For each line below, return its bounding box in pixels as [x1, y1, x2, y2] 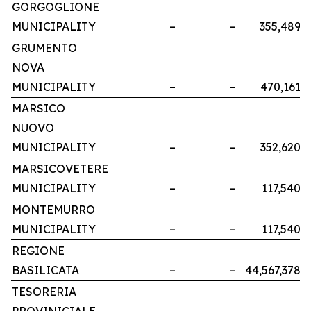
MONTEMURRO [12, 203, 95, 217]
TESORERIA [12, 285, 76, 299]
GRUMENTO [12, 41, 77, 56]
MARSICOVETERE [12, 162, 108, 176]
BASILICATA [12, 263, 79, 278]
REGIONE [12, 244, 65, 258]
